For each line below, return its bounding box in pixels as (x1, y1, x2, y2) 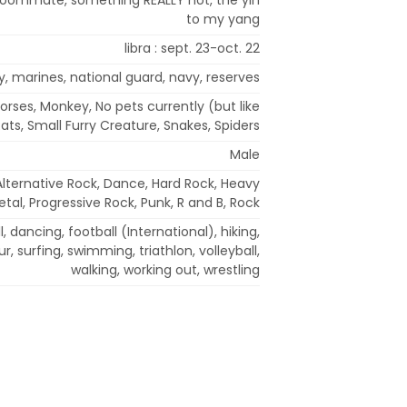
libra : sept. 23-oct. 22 (124, 38, 260, 57)
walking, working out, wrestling (71, 260, 260, 279)
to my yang (186, 9, 260, 28)
